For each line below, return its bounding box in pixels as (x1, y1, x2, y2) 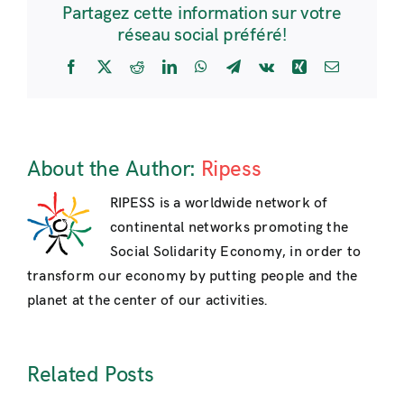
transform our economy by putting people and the (27, 267, 358, 285)
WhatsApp (207, 59, 271, 74)
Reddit (143, 59, 183, 74)
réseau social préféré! (117, 24, 287, 47)
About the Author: (27, 155, 201, 182)
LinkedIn (176, 59, 231, 74)
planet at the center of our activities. (27, 291, 268, 309)
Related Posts (27, 361, 154, 388)
